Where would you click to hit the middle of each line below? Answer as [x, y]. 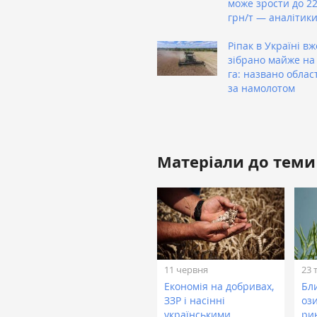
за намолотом [261, 88]
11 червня [186, 269]
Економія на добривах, [219, 287]
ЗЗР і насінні [195, 301]
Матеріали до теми [236, 162]
